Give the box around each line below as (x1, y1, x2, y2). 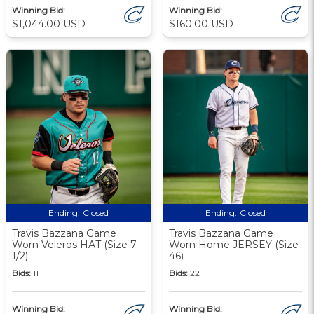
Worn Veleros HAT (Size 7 (12, 238, 137, 251)
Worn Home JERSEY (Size (169, 238, 299, 251)
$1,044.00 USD (12, 17, 86, 30)
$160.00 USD (169, 17, 233, 30)
